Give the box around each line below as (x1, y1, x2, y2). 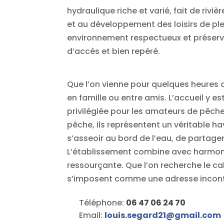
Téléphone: (79, 197, 126, 209)
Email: (79, 209, 105, 221)
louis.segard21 (104, 209, 166, 221)
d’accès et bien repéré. (67, 45, 160, 57)
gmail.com (174, 209, 221, 221)
